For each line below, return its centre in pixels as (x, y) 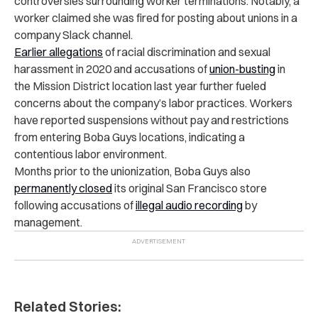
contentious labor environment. (91, 154)
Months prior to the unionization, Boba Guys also (132, 171)
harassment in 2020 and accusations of (112, 68)
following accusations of (75, 205)
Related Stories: (68, 306)
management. (48, 222)
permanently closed (63, 188)
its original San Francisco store (190, 188)
